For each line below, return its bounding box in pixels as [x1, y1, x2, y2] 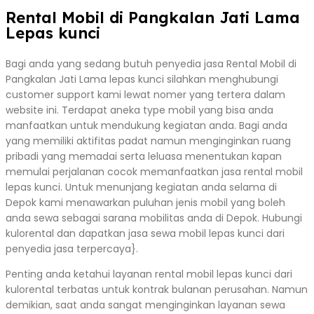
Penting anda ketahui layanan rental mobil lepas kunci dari [6, 266, 292, 281]
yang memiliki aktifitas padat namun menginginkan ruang [6, 133, 291, 148]
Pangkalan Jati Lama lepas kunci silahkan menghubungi [6, 71, 278, 86]
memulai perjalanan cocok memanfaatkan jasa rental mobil [6, 164, 303, 179]
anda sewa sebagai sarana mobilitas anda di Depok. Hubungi [6, 210, 302, 225]
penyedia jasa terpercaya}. [6, 241, 138, 256]
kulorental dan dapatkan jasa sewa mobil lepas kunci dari [6, 226, 285, 240]
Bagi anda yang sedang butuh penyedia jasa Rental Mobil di [6, 56, 296, 71]
